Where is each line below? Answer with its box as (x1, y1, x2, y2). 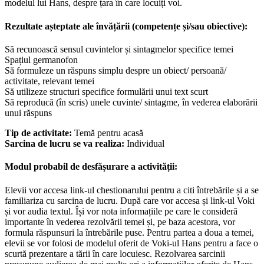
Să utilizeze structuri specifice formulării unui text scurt (5, 86, 208, 97)
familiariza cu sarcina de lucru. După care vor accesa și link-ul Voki (5, 195, 255, 206)
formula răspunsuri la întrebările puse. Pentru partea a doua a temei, (5, 227, 254, 237)
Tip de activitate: (5, 127, 74, 138)
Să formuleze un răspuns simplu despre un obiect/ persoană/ (5, 65, 226, 75)
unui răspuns (5, 107, 52, 118)
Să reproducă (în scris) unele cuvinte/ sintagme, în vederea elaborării (5, 97, 258, 107)
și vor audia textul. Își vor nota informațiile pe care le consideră (5, 206, 237, 216)
